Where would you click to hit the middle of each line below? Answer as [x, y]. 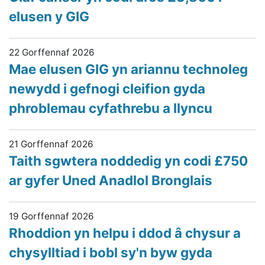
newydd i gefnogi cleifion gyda [107, 88]
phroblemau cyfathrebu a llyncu [111, 108]
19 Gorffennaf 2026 [51, 216]
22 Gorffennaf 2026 [52, 52]
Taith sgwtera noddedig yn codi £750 [128, 161]
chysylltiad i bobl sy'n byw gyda [111, 252]
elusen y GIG [49, 16]
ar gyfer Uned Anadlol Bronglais [111, 180]
